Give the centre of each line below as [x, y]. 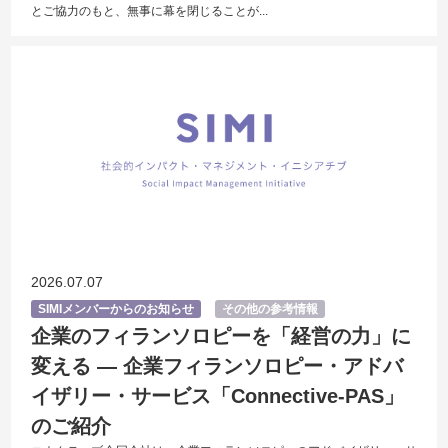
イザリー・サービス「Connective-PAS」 [218, 396]
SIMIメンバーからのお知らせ [116, 309]
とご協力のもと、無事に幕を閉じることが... [150, 11]
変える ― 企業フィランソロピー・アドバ [217, 366]
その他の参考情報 [270, 309]
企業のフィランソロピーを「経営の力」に [221, 336]
